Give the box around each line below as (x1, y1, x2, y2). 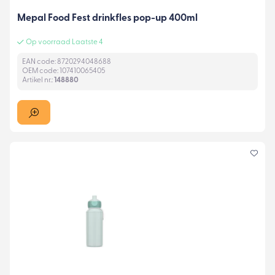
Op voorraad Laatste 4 (26, 39, 103, 47)
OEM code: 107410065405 (22, 68, 105, 76)
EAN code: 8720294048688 (22, 58, 111, 66)
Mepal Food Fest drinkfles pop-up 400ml (17, 13, 198, 23)
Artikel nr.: (22, 77, 54, 85)
